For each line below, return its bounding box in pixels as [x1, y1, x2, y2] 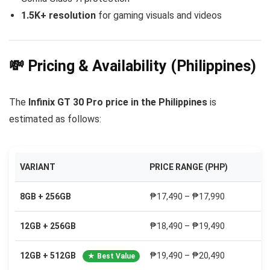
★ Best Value [87, 252, 135, 261]
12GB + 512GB [20, 251, 78, 261]
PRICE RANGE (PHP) [149, 162, 228, 172]
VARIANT [20, 162, 55, 172]
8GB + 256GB [20, 192, 71, 202]
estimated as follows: [9, 113, 101, 125]
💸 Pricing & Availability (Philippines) [9, 57, 256, 75]
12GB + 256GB [20, 221, 76, 231]
